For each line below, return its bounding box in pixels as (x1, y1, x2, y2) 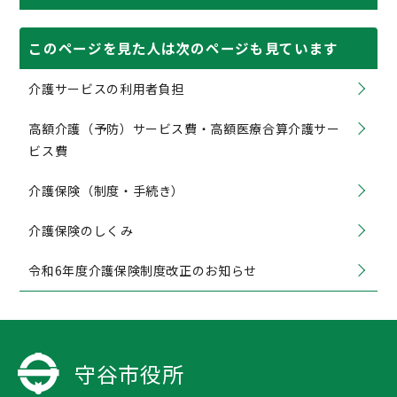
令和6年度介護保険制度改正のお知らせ (28, 261, 257, 279)
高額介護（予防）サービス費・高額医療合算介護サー (28, 120, 340, 137)
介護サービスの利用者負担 (28, 80, 185, 97)
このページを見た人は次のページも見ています (28, 38, 339, 58)
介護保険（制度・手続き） (28, 182, 185, 199)
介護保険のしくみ (28, 222, 134, 239)
